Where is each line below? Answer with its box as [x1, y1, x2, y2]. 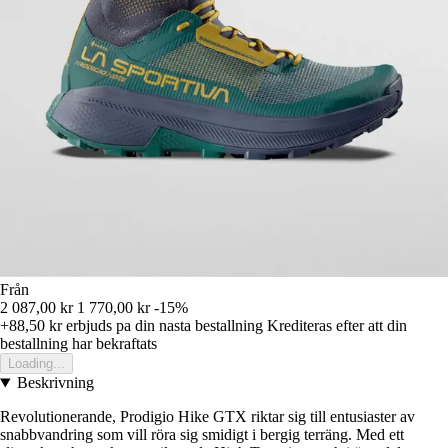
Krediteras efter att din [267, 317, 407, 335]
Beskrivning [16, 374, 94, 392]
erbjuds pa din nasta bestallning [62, 317, 263, 335]
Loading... [8, 356, 65, 372]
